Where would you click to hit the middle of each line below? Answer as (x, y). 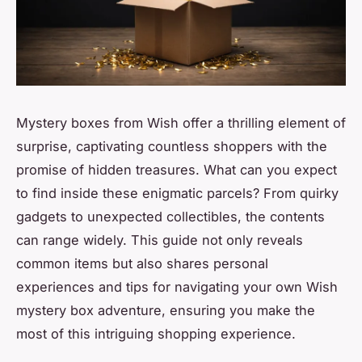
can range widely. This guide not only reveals (160, 240)
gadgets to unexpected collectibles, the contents (170, 216)
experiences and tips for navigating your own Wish (177, 286)
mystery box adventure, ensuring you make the (166, 310)
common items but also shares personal (142, 263)
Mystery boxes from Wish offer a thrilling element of (181, 122)
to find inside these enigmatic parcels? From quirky (177, 193)
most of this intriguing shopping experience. (156, 333)
